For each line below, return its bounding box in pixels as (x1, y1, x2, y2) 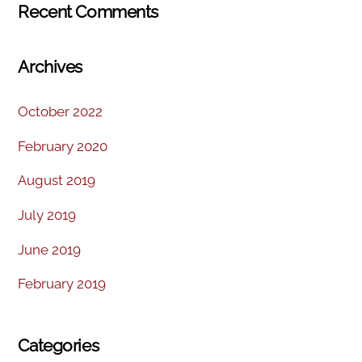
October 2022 (18, 103, 103, 120)
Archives (18, 56, 82, 77)
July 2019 (18, 207, 77, 224)
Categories (18, 335, 99, 356)
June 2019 (18, 241, 82, 258)
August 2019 (18, 172, 96, 189)
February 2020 (18, 137, 108, 154)
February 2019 (18, 276, 107, 293)
